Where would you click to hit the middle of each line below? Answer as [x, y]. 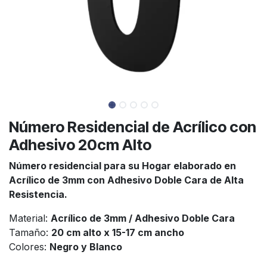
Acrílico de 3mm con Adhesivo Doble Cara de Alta [126, 180]
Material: [30, 218]
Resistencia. [39, 194]
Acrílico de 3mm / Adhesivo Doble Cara [143, 218]
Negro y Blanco [86, 246]
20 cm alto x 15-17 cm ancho [118, 232]
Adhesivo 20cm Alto [80, 145]
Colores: [29, 246]
